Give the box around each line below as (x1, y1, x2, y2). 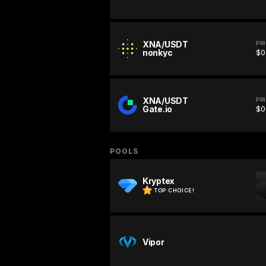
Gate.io (142, 104, 173, 115)
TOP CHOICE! (154, 187, 195, 194)
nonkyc (142, 47, 173, 58)
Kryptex (142, 176, 175, 186)
